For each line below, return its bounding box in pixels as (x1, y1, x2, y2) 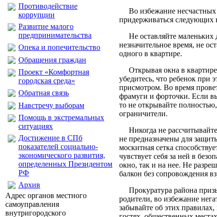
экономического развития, (18, 151, 105, 159)
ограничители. (119, 109, 168, 118)
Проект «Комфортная (18, 68, 89, 76)
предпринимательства (18, 31, 92, 39)
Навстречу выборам (18, 101, 84, 109)
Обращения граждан (18, 56, 86, 64)
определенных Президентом (18, 160, 112, 168)
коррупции (18, 11, 55, 19)
